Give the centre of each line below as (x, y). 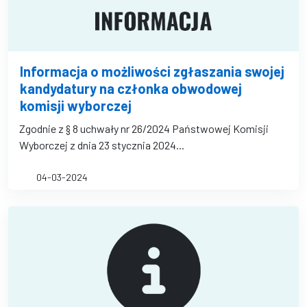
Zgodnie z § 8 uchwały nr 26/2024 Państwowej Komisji (144, 128)
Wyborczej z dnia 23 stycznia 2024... (102, 145)
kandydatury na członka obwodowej (131, 88)
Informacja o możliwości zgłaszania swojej (152, 71)
